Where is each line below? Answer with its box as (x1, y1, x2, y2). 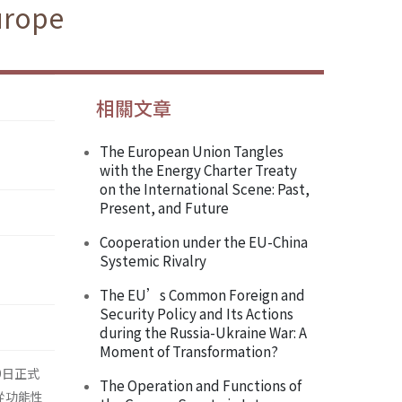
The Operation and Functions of (100, 375, 301, 396)
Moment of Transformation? (100, 341, 278, 362)
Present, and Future (100, 197, 229, 218)
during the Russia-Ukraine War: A (100, 322, 307, 343)
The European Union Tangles (100, 141, 284, 162)
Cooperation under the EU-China (100, 232, 308, 252)
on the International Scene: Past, (100, 179, 310, 199)
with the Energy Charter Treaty (100, 160, 297, 180)
